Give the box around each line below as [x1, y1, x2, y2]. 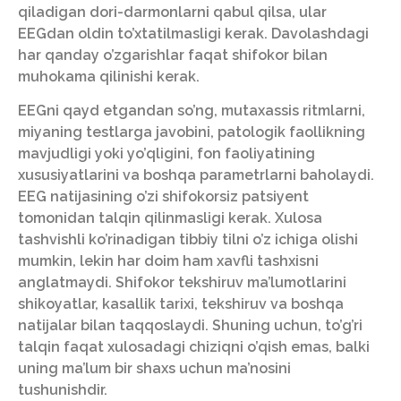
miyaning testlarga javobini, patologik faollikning [18, 124, 365, 141]
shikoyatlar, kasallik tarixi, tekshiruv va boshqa [18, 295, 344, 313]
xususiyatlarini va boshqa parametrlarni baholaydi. [18, 166, 374, 184]
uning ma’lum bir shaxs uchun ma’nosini [18, 360, 291, 378]
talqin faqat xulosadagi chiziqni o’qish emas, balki [18, 338, 370, 356]
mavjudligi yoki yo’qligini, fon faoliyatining [18, 145, 315, 163]
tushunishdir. [18, 381, 107, 399]
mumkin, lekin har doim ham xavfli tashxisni [18, 252, 319, 270]
